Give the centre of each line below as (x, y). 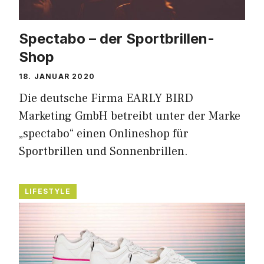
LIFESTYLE (48, 191)
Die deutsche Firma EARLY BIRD (106, 98)
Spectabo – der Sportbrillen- (117, 38)
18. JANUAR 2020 (57, 76)
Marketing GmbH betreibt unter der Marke (130, 116)
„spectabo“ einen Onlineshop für (104, 133)
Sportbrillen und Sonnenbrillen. (103, 151)
